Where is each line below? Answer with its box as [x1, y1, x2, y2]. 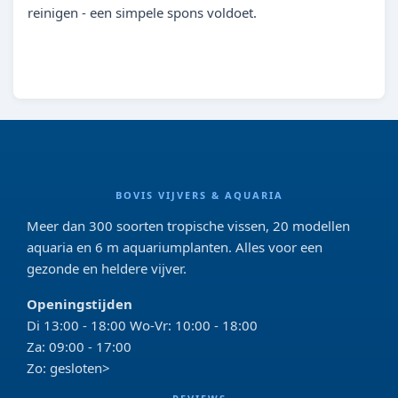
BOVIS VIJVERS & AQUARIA [115, 188, 283, 202]
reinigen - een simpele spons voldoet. [28, 4, 257, 21]
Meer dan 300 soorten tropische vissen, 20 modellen [27, 217, 350, 235]
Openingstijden [27, 295, 132, 313]
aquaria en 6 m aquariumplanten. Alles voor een [27, 238, 322, 256]
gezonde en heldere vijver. [27, 259, 187, 277]
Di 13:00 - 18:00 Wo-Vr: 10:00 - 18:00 [27, 316, 258, 334]
